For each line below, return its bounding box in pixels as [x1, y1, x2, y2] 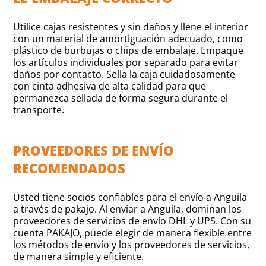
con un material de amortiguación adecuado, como [13, 31, 243, 45]
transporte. [13, 103, 65, 116]
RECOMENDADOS [13, 159, 126, 177]
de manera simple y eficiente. [13, 249, 144, 263]
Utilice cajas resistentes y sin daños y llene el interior [13, 20, 249, 33]
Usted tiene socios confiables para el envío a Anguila [13, 190, 248, 204]
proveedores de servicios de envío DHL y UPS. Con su [13, 214, 252, 227]
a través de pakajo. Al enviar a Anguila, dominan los [13, 202, 242, 216]
